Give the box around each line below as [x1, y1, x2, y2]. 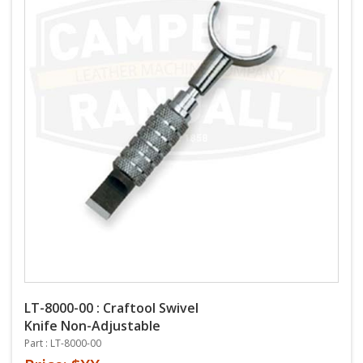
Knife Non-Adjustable [24, 317, 160, 335]
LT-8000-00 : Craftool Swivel [24, 299, 199, 317]
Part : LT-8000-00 [24, 336, 101, 350]
